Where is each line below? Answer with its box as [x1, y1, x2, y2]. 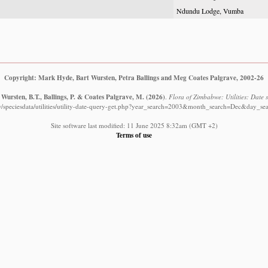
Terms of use [116, 129, 152, 140]
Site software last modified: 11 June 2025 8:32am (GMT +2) [50, 120, 218, 130]
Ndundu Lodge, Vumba [176, 6, 243, 16]
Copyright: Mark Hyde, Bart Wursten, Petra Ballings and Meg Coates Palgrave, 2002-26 [4, 72, 264, 83]
